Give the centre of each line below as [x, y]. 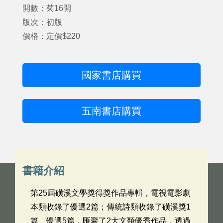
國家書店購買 [111, 75]
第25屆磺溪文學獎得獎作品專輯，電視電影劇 [111, 193]
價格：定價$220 [51, 36]
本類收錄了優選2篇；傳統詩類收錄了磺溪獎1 [111, 207]
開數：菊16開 [47, 8]
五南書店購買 [111, 111]
